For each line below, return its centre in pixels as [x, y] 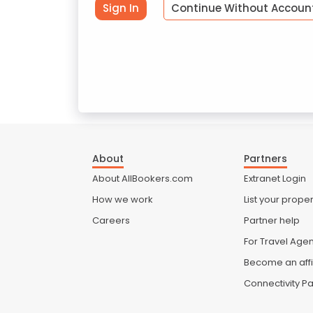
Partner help [272, 220]
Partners [266, 158]
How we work [123, 199]
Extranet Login [275, 178]
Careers [111, 220]
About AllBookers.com [143, 178]
